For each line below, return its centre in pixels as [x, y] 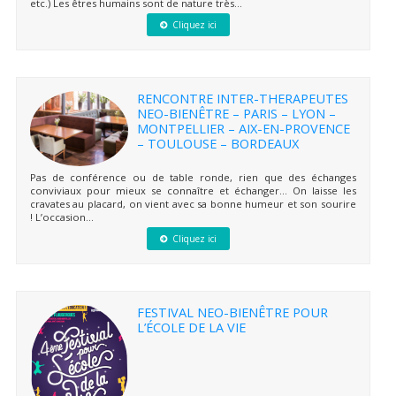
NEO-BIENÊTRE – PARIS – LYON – [236, 113]
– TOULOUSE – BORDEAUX [217, 143]
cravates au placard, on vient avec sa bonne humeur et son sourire [193, 203]
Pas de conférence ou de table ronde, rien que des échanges [193, 177]
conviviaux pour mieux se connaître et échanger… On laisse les [193, 190]
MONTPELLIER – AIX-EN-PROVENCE [243, 128]
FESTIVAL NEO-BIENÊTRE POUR [232, 312]
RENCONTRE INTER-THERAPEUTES [242, 98]
